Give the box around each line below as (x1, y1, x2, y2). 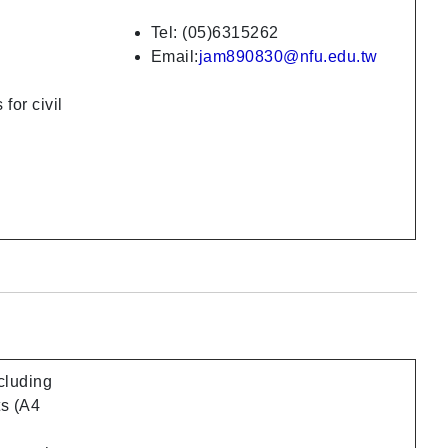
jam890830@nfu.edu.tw (198, 47, 378, 65)
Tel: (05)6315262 (150, 23, 279, 41)
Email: (150, 47, 199, 65)
